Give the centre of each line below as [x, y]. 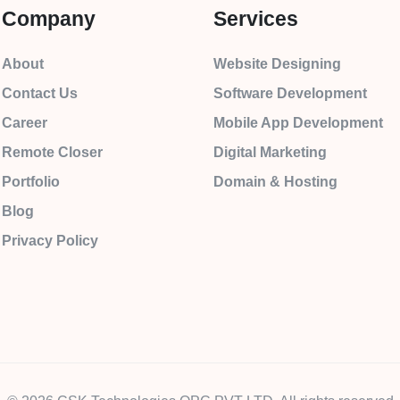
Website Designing [277, 64]
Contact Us [40, 93]
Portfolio [31, 182]
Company [49, 19]
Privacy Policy [50, 241]
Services [256, 19]
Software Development [290, 93]
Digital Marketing [270, 152]
